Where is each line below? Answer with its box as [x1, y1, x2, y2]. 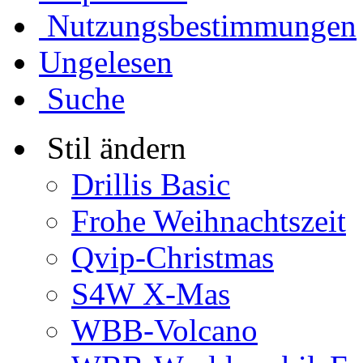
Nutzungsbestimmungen [47, 8, 357, 44]
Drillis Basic [71, 167, 230, 203]
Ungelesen [39, 45, 173, 80]
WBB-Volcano [71, 313, 258, 348]
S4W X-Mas [71, 276, 230, 312]
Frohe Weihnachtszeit [71, 203, 346, 239]
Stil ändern [47, 130, 186, 166]
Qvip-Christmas [71, 240, 274, 275]
